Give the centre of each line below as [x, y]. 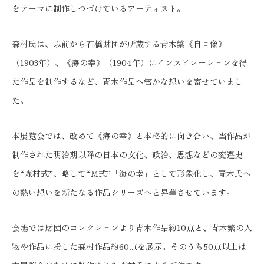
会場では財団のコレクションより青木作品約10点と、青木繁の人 [132, 227]
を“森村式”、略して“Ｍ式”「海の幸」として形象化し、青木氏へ [131, 173]
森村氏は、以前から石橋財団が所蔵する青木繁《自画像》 [119, 44]
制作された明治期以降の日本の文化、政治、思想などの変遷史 [127, 154]
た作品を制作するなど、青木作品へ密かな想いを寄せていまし [127, 81]
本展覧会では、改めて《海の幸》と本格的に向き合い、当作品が [131, 136]
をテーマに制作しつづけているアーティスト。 [98, 8]
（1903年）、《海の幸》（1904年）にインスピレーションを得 [130, 62]
